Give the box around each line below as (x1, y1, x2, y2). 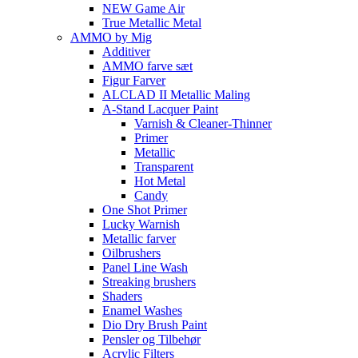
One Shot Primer (102, 202, 187, 217)
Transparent (134, 159, 193, 173)
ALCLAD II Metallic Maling (102, 87, 250, 101)
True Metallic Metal (102, 15, 201, 30)
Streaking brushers (102, 274, 196, 288)
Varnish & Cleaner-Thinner (134, 116, 272, 130)
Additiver (102, 44, 150, 58)
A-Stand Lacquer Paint (102, 101, 218, 116)
